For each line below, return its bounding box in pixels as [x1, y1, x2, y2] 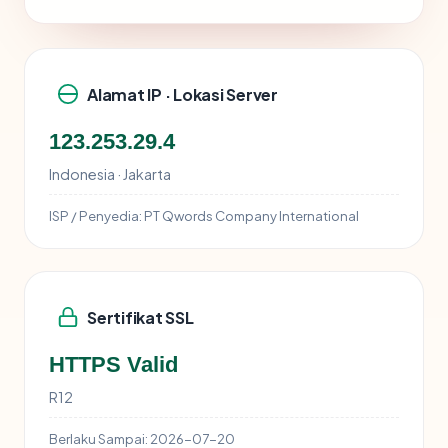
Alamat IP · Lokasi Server [87, 83, 278, 105]
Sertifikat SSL [87, 306, 194, 328]
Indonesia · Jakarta [49, 165, 171, 184]
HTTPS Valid [49, 352, 178, 378]
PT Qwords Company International [142, 207, 359, 225]
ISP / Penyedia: [49, 207, 142, 225]
